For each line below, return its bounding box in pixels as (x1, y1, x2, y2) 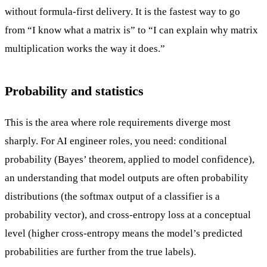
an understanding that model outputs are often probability (5, 172, 249, 184)
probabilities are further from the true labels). (5, 246, 196, 257)
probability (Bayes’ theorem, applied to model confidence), (5, 153, 254, 165)
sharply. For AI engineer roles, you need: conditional (5, 135, 227, 147)
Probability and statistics (5, 83, 144, 98)
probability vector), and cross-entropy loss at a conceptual (5, 209, 251, 221)
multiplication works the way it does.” (5, 42, 165, 54)
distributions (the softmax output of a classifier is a (5, 190, 220, 202)
